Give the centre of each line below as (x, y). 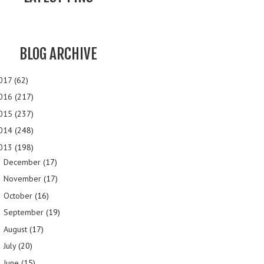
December (23, 162)
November (23, 179)
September (24, 212)
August (16, 229)
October (19, 195)
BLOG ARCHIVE (58, 54)
